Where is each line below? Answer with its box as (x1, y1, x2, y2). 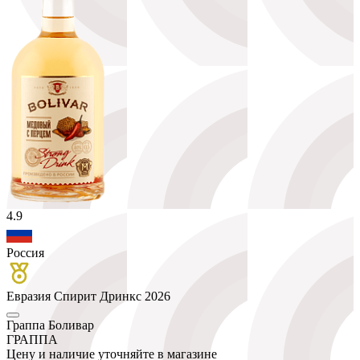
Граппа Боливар (6, 317, 94, 332)
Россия (6, 245, 44, 260)
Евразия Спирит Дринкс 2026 (6, 288, 170, 303)
